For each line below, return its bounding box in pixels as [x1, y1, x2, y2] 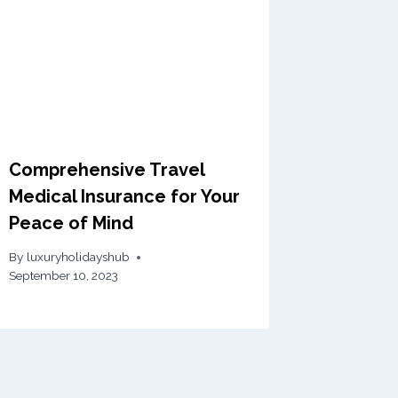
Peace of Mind [9, 211, 134, 234]
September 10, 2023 [9, 268, 119, 283]
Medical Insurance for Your [9, 185, 241, 207]
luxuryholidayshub [26, 250, 130, 265]
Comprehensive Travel [9, 158, 205, 180]
